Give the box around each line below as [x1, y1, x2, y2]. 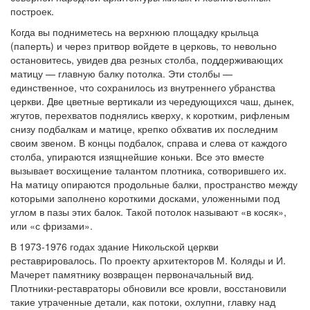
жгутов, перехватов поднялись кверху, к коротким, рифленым [10, 108, 290, 122]
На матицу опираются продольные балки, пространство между [10, 177, 298, 191]
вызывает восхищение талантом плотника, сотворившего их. [10, 163, 286, 177]
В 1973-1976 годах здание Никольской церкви [10, 239, 219, 253]
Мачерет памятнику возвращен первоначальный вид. [10, 267, 254, 281]
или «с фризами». [10, 219, 93, 232]
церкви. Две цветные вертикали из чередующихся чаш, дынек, [10, 94, 294, 108]
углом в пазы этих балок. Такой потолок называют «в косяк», [10, 205, 286, 219]
